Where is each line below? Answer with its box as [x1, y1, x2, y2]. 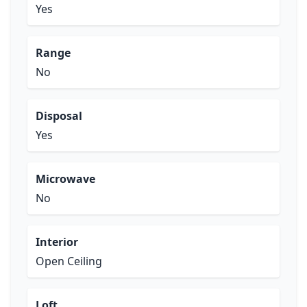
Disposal [36, 108, 82, 123]
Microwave [36, 171, 95, 186]
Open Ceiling [36, 254, 102, 269]
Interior [36, 234, 78, 249]
